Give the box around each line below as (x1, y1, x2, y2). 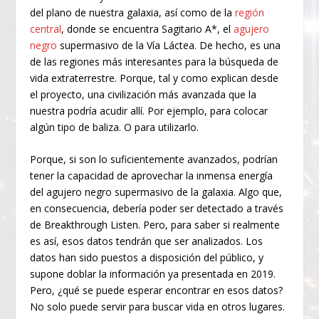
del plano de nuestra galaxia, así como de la (30, 5, 236, 19)
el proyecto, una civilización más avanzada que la (30, 87, 257, 101)
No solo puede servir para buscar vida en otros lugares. (30, 300, 286, 314)
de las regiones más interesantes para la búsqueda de (30, 54, 279, 68)
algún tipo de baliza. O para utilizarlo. (30, 120, 199, 134)
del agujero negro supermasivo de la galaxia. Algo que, (30, 185, 283, 199)
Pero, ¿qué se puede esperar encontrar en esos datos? (30, 283, 283, 298)
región (235, 5, 265, 19)
